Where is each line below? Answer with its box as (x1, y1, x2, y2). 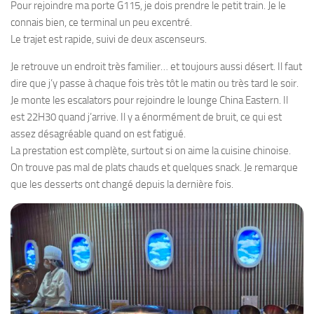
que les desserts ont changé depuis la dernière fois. (11, 178, 233, 191)
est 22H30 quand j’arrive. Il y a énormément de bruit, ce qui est (11, 111, 282, 124)
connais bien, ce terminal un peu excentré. (11, 16, 192, 29)
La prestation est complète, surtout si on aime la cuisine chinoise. (11, 144, 291, 158)
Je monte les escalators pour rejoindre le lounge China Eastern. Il (11, 94, 288, 107)
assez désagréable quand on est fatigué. (11, 128, 186, 141)
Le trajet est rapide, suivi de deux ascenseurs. (11, 33, 207, 46)
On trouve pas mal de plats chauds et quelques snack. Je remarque (11, 161, 298, 175)
